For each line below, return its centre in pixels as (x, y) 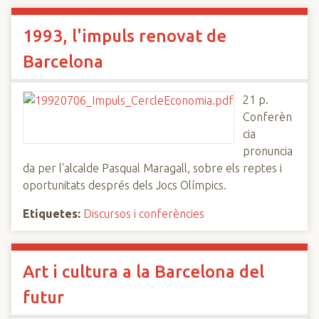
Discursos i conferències (144, 214)
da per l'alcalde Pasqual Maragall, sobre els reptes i (152, 168)
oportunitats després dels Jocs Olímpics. (125, 185)
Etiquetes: (52, 214)
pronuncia (268, 151)
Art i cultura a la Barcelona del (143, 272)
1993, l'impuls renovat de (125, 36)
